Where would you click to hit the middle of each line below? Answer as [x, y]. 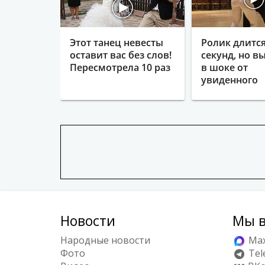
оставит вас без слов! [121, 55]
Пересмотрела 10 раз [120, 67]
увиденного [230, 80]
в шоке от [225, 67]
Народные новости [105, 240]
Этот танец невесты [117, 42]
